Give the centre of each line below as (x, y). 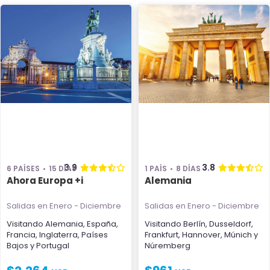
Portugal (53, 246)
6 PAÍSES (23, 168)
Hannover (201, 235)
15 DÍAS (63, 168)
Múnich (238, 235)
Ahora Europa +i (45, 181)
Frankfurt (162, 235)
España (102, 224)
